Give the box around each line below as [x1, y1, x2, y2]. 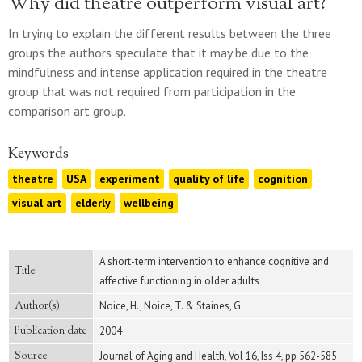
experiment [99, 171, 160, 186]
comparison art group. [8, 103, 126, 119]
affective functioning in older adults [99, 274, 259, 288]
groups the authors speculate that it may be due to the [8, 44, 309, 61]
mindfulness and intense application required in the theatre [8, 64, 327, 80]
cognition [258, 171, 308, 186]
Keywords [8, 144, 69, 165]
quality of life [173, 171, 245, 186]
